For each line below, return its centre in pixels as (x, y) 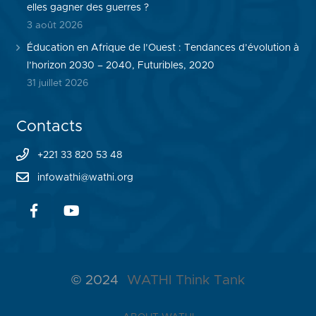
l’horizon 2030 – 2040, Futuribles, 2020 (120, 65)
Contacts (49, 127)
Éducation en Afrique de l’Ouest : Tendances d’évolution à (163, 48)
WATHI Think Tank (186, 280)
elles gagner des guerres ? (87, 8)
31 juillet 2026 (57, 83)
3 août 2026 (54, 26)
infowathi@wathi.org (85, 177)
